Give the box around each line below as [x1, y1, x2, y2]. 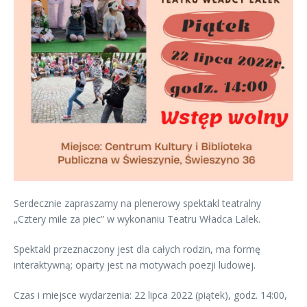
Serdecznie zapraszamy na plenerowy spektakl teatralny [14, 197, 261, 210]
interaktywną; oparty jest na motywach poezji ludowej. [14, 258, 256, 272]
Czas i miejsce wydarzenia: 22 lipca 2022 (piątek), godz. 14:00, [14, 288, 287, 302]
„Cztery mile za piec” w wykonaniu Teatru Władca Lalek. [14, 212, 260, 226]
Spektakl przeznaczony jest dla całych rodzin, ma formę [14, 243, 260, 256]
